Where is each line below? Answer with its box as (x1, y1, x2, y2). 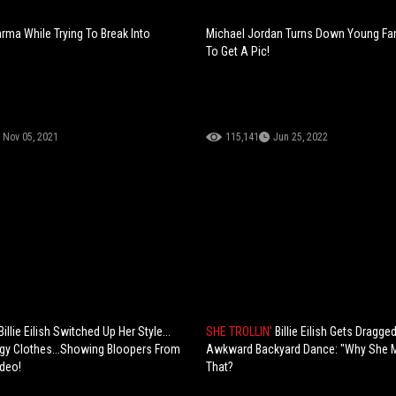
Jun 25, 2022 (273, 130, 329, 143)
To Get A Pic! (206, 43, 270, 58)
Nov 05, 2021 (2, 130, 58, 143)
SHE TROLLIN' (206, 324, 276, 339)
